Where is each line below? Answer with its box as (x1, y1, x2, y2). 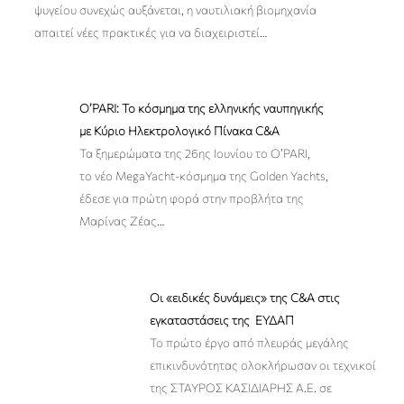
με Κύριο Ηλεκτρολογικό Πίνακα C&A (79, 124, 280, 139)
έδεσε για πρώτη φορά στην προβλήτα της (79, 191, 304, 207)
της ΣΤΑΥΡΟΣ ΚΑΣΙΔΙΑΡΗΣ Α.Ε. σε (150, 380, 332, 395)
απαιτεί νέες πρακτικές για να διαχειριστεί (34, 24, 260, 40)
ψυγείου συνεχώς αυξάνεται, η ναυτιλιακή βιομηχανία (34, 2, 317, 17)
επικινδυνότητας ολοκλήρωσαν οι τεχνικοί (150, 357, 376, 372)
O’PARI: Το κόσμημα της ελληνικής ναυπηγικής (79, 101, 324, 116)
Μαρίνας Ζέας (79, 214, 157, 229)
